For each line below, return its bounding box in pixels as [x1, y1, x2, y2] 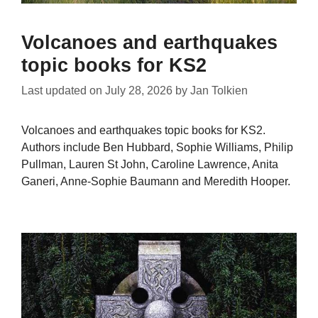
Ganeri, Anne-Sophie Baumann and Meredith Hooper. [21, 175, 290, 187]
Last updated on [21, 84, 105, 97]
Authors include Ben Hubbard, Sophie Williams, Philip [21, 141, 293, 153]
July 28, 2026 [105, 84, 172, 97]
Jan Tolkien [190, 84, 248, 97]
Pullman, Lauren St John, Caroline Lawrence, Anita [21, 158, 278, 170]
